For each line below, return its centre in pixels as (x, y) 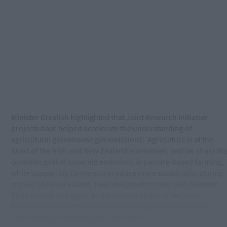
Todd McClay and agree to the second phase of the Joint (106, 195)
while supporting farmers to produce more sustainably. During (117, 173)
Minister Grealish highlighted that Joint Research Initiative (109, 117)
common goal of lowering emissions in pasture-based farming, (117, 162)
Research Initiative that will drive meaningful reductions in (109, 206)
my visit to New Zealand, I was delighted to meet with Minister (115, 184)
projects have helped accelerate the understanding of (102, 128)
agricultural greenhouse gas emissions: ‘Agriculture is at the (112, 140)
